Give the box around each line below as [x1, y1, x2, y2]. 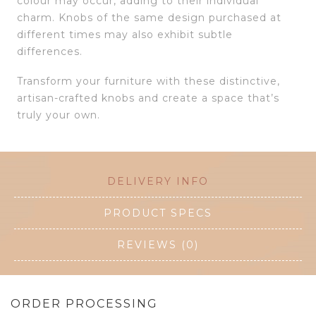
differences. [17, 45, 83, 59]
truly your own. [17, 109, 100, 122]
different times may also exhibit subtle [17, 28, 233, 42]
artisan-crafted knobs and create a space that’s [17, 92, 279, 105]
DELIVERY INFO [107, 175, 209, 188]
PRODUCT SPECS [104, 207, 212, 220]
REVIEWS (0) [117, 238, 199, 252]
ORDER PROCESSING [11, 297, 158, 311]
